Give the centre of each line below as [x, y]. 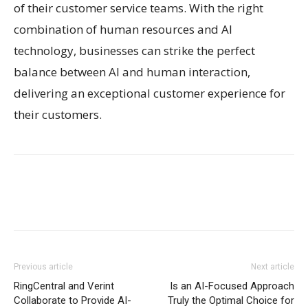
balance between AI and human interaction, [132, 71]
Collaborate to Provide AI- [73, 300]
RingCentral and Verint [64, 286]
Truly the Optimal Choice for [231, 300]
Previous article [43, 266]
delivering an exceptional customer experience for [150, 93]
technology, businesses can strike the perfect [134, 50]
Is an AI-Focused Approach [232, 286]
